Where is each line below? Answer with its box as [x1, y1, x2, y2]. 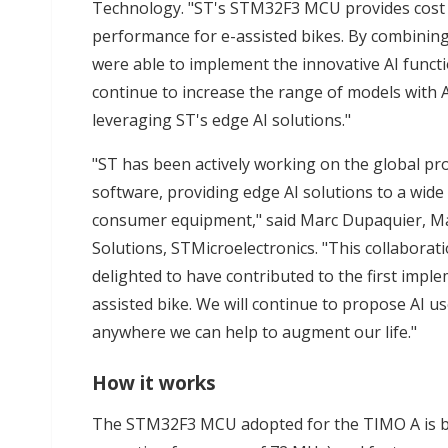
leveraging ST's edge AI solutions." [92, 109, 351, 132]
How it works [92, 369, 216, 397]
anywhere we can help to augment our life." [92, 321, 417, 344]
